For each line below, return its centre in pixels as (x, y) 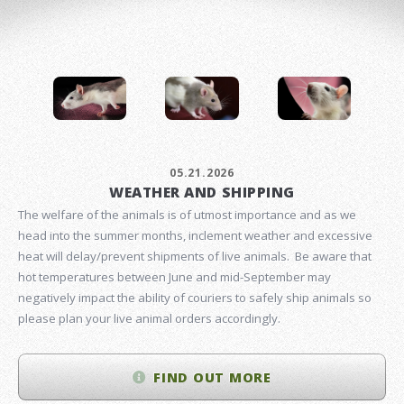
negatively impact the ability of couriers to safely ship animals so (195, 298)
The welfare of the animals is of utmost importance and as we (187, 215)
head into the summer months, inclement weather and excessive (195, 236)
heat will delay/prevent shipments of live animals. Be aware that (195, 257)
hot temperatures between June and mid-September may (174, 277)
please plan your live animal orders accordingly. (149, 319)
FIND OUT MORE (212, 376)
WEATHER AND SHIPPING (202, 193)
